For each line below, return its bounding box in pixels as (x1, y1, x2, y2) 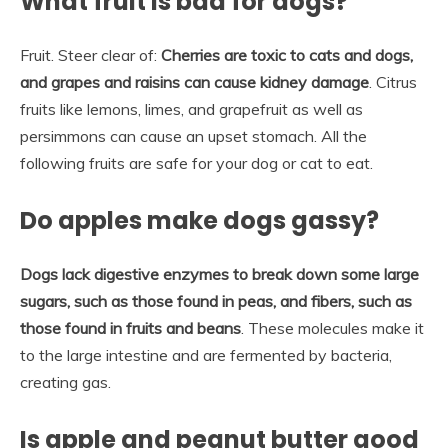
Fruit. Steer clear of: (20, 45, 161, 66)
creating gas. (20, 372, 111, 393)
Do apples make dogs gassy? (20, 204, 379, 238)
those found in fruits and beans (20, 318, 241, 339)
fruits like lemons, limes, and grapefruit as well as (20, 99, 363, 120)
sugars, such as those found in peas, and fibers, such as (20, 291, 412, 312)
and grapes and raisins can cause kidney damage (20, 72, 369, 93)
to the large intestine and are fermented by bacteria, (20, 345, 392, 366)
